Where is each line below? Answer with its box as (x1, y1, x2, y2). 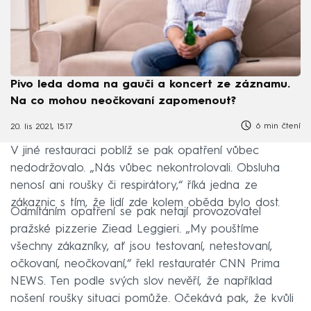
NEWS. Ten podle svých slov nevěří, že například (10, 276, 272, 288)
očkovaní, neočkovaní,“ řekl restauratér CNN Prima (10, 258, 280, 271)
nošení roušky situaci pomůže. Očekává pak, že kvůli (10, 293, 294, 305)
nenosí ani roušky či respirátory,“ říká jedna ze (10, 180, 258, 192)
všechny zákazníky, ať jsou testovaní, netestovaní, (10, 241, 272, 253)
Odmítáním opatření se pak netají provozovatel (10, 206, 261, 219)
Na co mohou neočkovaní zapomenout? (10, 95, 236, 107)
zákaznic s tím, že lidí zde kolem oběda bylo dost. (10, 197, 280, 210)
